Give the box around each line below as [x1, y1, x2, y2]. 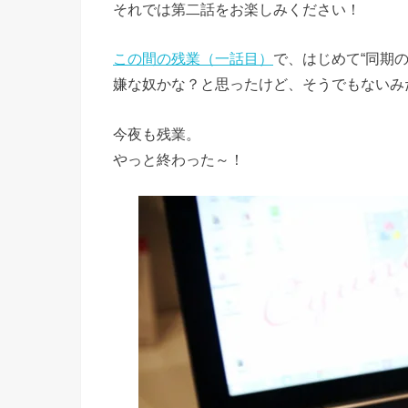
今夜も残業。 [113, 125, 200, 142]
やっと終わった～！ [113, 150, 244, 168]
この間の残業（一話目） [113, 50, 273, 67]
